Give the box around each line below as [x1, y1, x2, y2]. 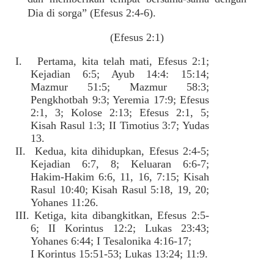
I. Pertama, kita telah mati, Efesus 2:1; [15, 55, 209, 67]
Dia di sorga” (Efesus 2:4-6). [28, 7, 156, 19]
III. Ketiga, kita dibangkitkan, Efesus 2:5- [15, 209, 209, 221]
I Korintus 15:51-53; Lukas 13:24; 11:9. [31, 248, 208, 260]
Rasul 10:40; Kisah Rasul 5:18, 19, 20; [31, 183, 209, 196]
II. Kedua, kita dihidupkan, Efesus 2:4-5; [15, 145, 209, 157]
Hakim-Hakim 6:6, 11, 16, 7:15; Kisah [31, 171, 209, 183]
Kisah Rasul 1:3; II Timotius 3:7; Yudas [31, 119, 209, 131]
